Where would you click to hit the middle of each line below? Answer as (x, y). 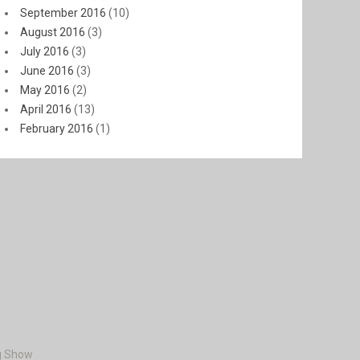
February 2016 (57, 129)
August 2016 (53, 32)
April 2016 (46, 109)
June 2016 (47, 71)
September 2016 (63, 13)
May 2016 (45, 90)
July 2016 (45, 51)
